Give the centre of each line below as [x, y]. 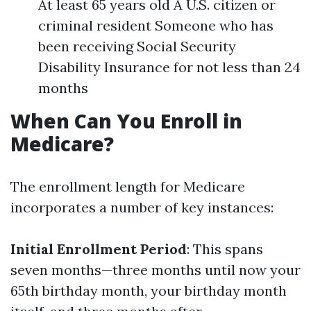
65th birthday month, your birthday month [149, 291]
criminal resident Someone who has [156, 25]
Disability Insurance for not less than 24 [169, 67]
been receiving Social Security [137, 46]
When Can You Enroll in [126, 121]
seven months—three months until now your [155, 270]
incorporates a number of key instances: [142, 207]
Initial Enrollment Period [99, 249]
